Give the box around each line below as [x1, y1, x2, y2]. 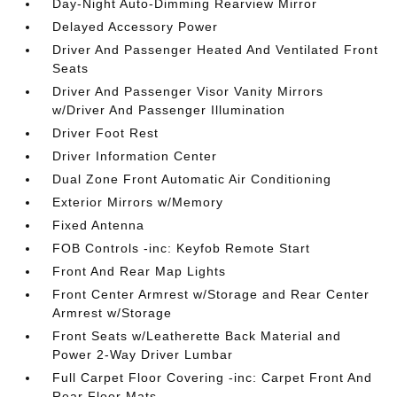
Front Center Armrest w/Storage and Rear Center [52, 287, 370, 301]
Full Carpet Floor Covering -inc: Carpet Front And [52, 370, 373, 385]
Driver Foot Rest [52, 126, 160, 140]
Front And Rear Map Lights [52, 264, 227, 278]
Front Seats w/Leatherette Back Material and [52, 329, 342, 343]
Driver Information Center [52, 149, 218, 163]
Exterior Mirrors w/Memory [52, 195, 224, 209]
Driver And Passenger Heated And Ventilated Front [52, 43, 379, 57]
